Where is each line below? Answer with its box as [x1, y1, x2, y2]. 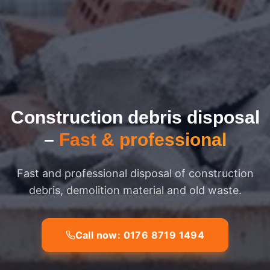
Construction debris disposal [10, 107, 260, 127]
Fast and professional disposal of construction [16, 166, 254, 180]
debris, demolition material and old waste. [28, 183, 242, 196]
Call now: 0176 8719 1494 [75, 228, 205, 241]
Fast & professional [58, 129, 227, 149]
